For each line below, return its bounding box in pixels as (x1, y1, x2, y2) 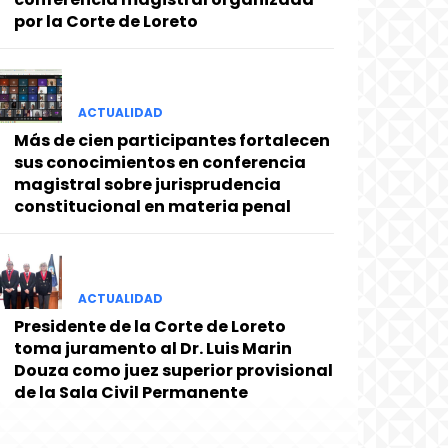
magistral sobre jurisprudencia (14, 173, 281, 197)
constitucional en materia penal (14, 195, 291, 219)
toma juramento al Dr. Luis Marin (14, 336, 292, 360)
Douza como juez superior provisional (14, 358, 333, 382)
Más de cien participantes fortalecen (14, 129, 330, 153)
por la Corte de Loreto (14, 10, 198, 34)
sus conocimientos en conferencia (14, 151, 306, 175)
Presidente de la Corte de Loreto (14, 314, 286, 338)
